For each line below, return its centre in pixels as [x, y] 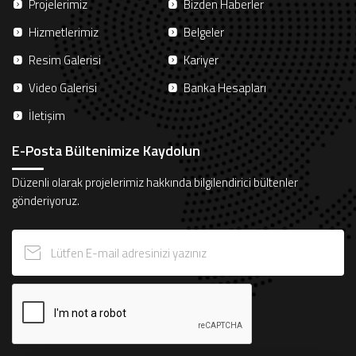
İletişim [47, 116]
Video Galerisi [63, 88]
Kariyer [201, 60]
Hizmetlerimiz [64, 33]
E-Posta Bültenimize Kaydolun [106, 151]
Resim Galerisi [65, 60]
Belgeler [204, 33]
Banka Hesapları [225, 88]
